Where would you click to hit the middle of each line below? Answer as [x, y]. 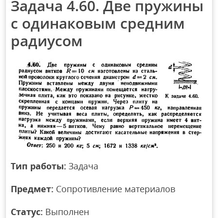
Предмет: [32, 189]
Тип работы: [39, 166]
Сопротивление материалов [115, 189]
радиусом [47, 41]
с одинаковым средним [98, 23]
